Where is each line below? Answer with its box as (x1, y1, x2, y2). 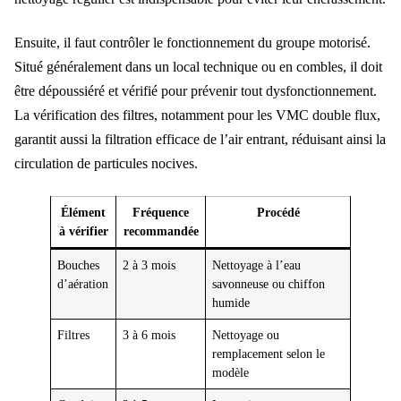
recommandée (123, 223, 199, 238)
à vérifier (58, 223, 108, 238)
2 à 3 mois (123, 257, 176, 272)
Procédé (256, 204, 300, 219)
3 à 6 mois (123, 327, 176, 342)
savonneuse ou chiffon (212, 276, 326, 291)
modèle (212, 364, 250, 380)
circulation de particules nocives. (14, 156, 198, 172)
